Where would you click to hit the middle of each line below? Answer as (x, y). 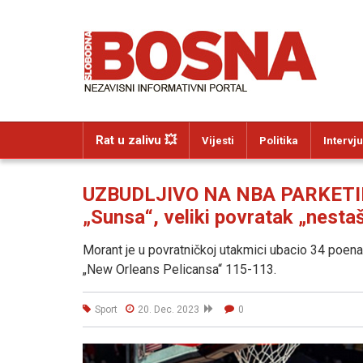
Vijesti (218, 141)
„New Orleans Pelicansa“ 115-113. (179, 269)
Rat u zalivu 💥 (136, 140)
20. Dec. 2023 (171, 309)
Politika (279, 141)
